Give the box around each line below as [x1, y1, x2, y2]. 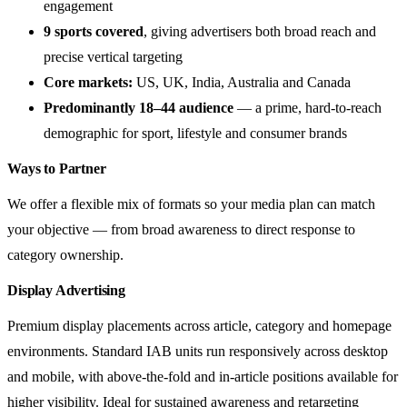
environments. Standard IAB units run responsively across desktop [7, 342, 388, 359]
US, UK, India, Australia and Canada [133, 74, 351, 90]
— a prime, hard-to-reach [233, 99, 382, 115]
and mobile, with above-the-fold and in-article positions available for [7, 368, 398, 384]
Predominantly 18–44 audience [44, 99, 233, 115]
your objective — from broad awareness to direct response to [7, 221, 355, 237]
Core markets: [44, 74, 133, 90]
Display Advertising [7, 282, 125, 298]
